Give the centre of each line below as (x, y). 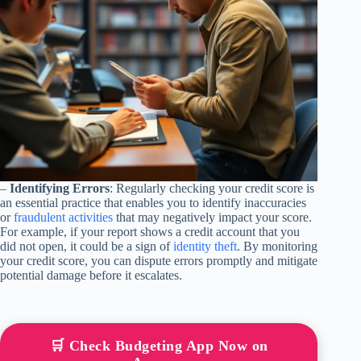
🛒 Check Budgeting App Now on (159, 345)
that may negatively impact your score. (212, 217)
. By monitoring (277, 246)
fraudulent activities (63, 217)
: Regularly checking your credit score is (212, 188)
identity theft (205, 246)
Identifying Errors (60, 188)
